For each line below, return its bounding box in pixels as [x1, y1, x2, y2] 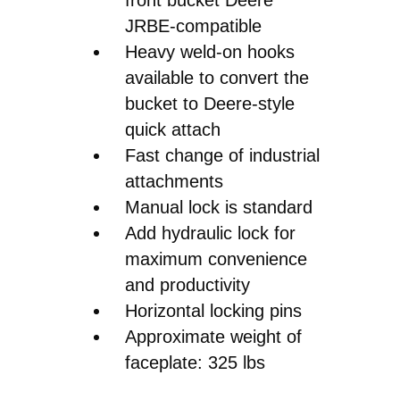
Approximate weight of [125, 326, 302, 346]
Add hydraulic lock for [125, 222, 296, 243]
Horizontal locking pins [125, 300, 302, 321]
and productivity [125, 274, 250, 295]
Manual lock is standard [125, 196, 312, 217]
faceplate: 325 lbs [125, 352, 265, 372]
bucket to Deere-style [125, 93, 295, 113]
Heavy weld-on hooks [125, 41, 295, 62]
